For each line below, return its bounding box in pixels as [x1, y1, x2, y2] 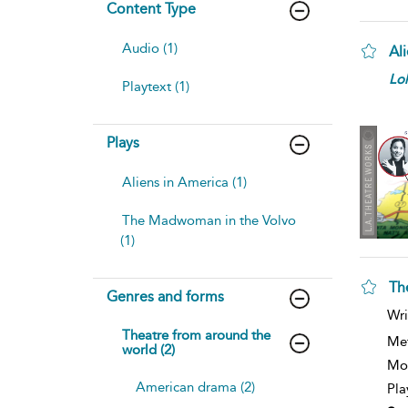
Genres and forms [107, 287, 224, 305]
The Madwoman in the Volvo [122, 211, 296, 229]
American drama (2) [136, 378, 255, 395]
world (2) [122, 341, 175, 358]
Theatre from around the [122, 326, 270, 343]
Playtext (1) [122, 77, 189, 95]
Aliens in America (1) [122, 173, 247, 190]
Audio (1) [122, 39, 178, 56]
